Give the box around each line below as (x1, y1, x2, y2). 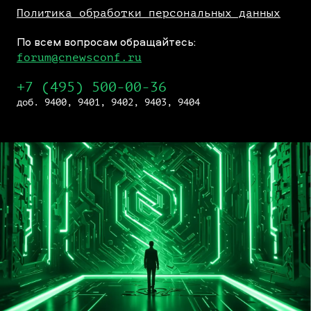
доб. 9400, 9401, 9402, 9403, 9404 (17, 97, 200, 108)
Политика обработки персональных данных (17, 7, 280, 20)
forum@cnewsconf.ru (17, 51, 142, 65)
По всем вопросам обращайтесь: (17, 34, 196, 50)
